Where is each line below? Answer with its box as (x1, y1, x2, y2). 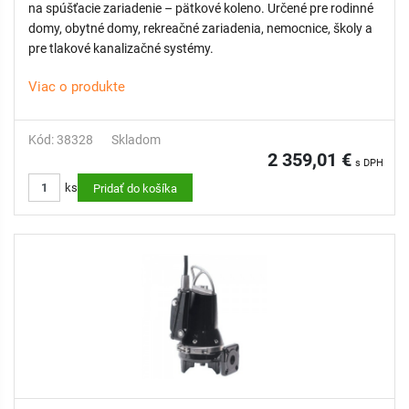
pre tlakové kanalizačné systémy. (28, 41, 214, 56)
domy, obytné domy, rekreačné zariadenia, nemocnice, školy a (28, 21, 372, 36)
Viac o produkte (28, 79, 125, 95)
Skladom (111, 132, 161, 147)
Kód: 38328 (28, 132, 93, 147)
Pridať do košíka (93, 182, 177, 195)
